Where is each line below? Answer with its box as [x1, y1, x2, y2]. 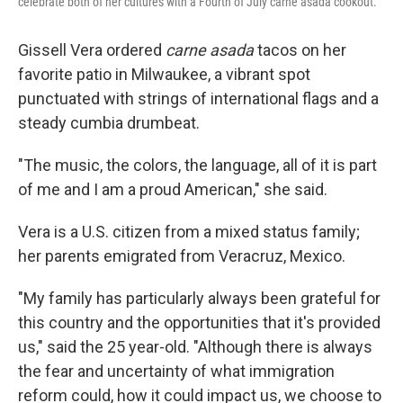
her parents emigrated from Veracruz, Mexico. [18, 246, 345, 266]
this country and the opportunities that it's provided [18, 313, 381, 333]
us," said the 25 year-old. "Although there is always [18, 337, 372, 357]
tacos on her [257, 40, 346, 60]
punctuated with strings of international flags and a [18, 89, 379, 109]
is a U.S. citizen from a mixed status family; [54, 222, 360, 242]
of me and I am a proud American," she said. [18, 180, 327, 200]
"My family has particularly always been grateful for [18, 289, 381, 309]
